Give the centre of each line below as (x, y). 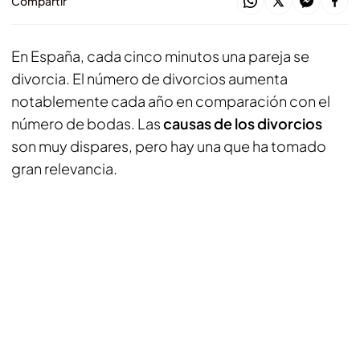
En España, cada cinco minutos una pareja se (160, 56)
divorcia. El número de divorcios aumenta (149, 78)
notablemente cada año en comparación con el (171, 101)
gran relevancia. (64, 168)
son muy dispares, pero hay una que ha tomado (169, 146)
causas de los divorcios (243, 123)
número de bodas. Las (87, 123)
